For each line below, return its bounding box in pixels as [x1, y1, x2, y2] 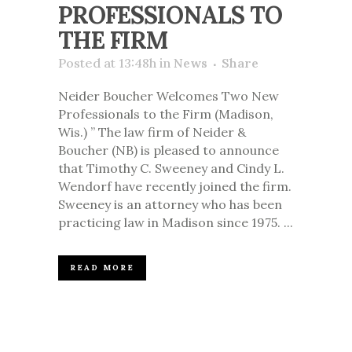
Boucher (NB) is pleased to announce [58, 142, 279, 159]
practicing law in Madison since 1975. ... [58, 214, 293, 231]
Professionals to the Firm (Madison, [58, 106, 273, 123]
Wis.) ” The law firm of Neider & [58, 124, 246, 141]
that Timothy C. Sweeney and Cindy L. [58, 160, 284, 177]
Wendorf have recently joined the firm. [58, 178, 291, 195]
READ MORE [70, 262, 134, 273]
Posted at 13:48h [58, 55, 156, 71]
